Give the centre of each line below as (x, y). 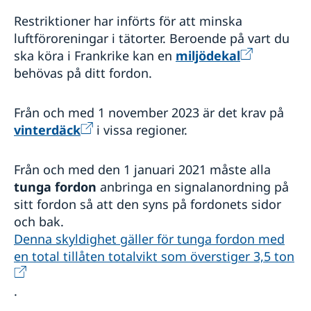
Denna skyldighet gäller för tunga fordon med (149, 239)
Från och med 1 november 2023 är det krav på (149, 113)
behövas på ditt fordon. (83, 73)
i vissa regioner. (145, 130)
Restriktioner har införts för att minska (128, 21)
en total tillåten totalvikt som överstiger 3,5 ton (154, 257)
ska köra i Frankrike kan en (95, 56)
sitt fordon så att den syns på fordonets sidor (148, 204)
